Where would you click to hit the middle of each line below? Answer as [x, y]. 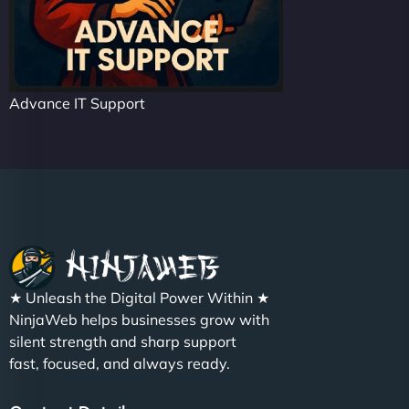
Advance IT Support [77, 103]
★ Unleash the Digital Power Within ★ [139, 298]
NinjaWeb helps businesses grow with [139, 320]
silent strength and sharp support [123, 342]
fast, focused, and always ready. [120, 364]
